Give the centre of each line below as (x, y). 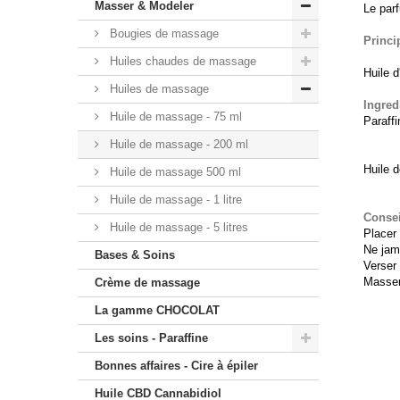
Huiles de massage (158, 89)
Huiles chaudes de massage (181, 61)
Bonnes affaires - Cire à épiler (176, 366)
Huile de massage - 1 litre (174, 200)
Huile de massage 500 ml (174, 172)
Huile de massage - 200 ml (177, 144)
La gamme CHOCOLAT (157, 310)
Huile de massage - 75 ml (174, 117)
